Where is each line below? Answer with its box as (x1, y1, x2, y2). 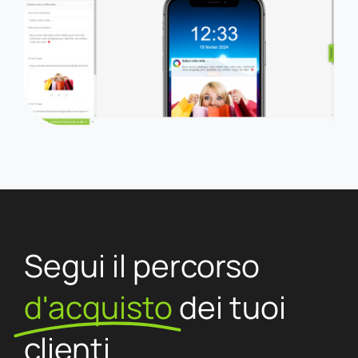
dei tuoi (178, 285, 286, 328)
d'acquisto (23, 285, 173, 328)
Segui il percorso (23, 244, 260, 287)
